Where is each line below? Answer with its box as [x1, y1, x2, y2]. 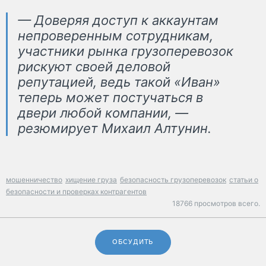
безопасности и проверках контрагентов [6, 187, 147, 197]
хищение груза [65, 175, 117, 185]
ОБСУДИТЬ [112, 238, 154, 246]
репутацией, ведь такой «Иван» [18, 74, 220, 90]
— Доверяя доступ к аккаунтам [18, 12, 218, 28]
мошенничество [6, 175, 62, 185]
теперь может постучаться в [18, 90, 203, 106]
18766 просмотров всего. [172, 199, 260, 208]
